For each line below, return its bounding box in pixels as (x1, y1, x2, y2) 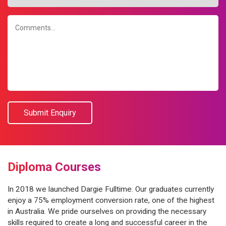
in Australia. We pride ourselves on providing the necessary (8, 207, 206, 216)
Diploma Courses (8, 160, 101, 175)
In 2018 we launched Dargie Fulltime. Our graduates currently (8, 185, 214, 194)
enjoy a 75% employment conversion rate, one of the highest (8, 196, 214, 205)
